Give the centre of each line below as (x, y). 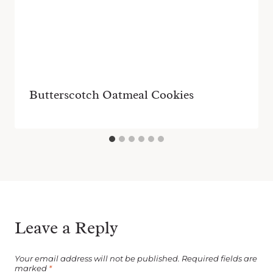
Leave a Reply (66, 228)
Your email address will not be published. (97, 258)
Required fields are (219, 258)
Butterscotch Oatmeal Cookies (112, 95)
